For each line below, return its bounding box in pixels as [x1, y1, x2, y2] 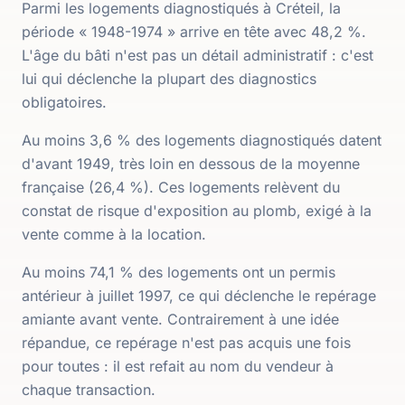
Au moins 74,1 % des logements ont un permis [22, 263, 335, 281]
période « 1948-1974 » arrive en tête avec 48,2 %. [22, 23, 366, 41]
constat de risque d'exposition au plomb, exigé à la [22, 202, 372, 220]
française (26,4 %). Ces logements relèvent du [22, 178, 340, 196]
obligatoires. [22, 93, 107, 111]
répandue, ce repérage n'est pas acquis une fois [22, 334, 351, 352]
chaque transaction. [22, 381, 155, 399]
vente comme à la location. [22, 225, 206, 243]
